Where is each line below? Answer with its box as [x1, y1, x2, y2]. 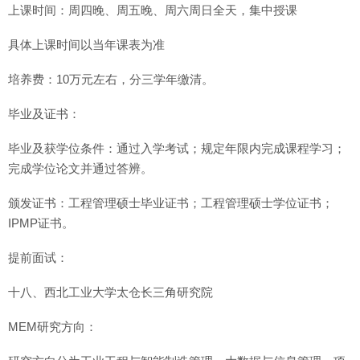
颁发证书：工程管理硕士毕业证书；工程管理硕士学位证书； [8, 196, 333, 210]
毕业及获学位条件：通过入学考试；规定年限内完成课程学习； [8, 141, 346, 155]
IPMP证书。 [8, 216, 74, 230]
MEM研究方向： [8, 320, 97, 333]
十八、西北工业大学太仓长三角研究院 [8, 285, 213, 299]
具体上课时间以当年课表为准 [8, 38, 165, 51]
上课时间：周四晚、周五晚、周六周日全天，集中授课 [8, 3, 297, 17]
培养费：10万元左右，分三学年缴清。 [8, 72, 214, 86]
